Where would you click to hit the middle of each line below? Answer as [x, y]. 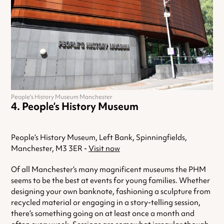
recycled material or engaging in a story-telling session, [106, 203]
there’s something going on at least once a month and [103, 214]
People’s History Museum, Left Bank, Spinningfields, [99, 138]
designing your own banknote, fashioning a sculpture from [111, 192]
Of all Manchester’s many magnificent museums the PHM [108, 170]
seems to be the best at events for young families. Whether [110, 181]
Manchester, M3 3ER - [50, 149]
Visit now [104, 149]
